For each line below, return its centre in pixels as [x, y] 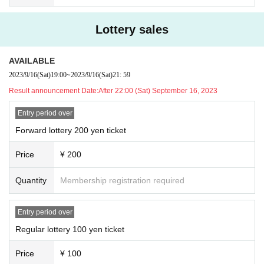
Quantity [31, 180]
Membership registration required [122, 180]
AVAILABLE [32, 60]
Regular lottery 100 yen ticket [70, 229]
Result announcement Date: [54, 90]
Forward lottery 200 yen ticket [71, 130]
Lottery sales [132, 29]
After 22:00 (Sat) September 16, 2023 [158, 90]
